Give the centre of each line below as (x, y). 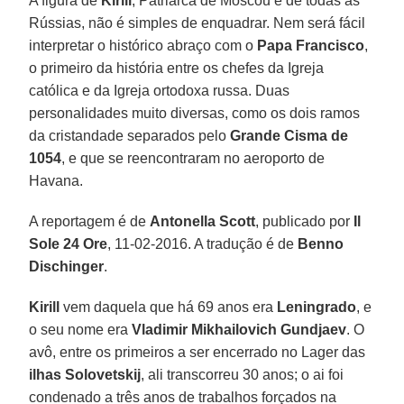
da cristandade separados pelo (130, 135)
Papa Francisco (311, 45)
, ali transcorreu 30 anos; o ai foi (243, 374)
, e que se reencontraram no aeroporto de (193, 158)
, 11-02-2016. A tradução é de (203, 243)
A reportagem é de (90, 221)
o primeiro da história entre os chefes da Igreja (177, 68)
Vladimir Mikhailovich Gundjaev (239, 329)
